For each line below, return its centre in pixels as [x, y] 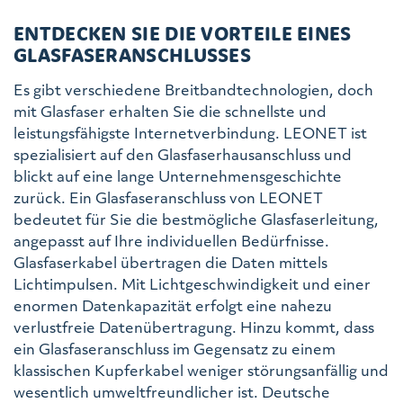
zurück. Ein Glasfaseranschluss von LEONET [168, 197]
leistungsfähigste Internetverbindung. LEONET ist [190, 132]
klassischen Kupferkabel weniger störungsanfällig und [201, 370]
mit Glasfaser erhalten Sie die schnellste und [170, 111]
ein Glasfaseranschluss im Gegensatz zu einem [175, 348]
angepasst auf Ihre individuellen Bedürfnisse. [173, 240]
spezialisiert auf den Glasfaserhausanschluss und [183, 154]
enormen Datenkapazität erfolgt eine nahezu [173, 305]
